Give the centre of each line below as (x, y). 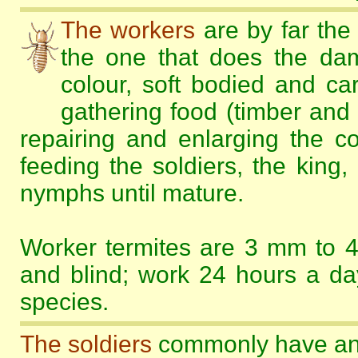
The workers (127, 30)
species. (64, 302)
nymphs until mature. (131, 193)
